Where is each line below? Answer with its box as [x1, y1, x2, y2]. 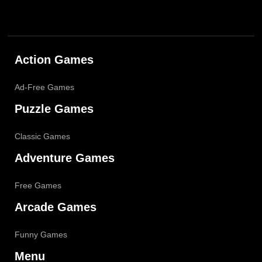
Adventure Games [15, 151, 115, 164]
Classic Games [15, 131, 70, 141]
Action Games [15, 53, 94, 66]
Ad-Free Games [15, 82, 74, 92]
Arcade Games [15, 200, 96, 213]
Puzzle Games [15, 102, 94, 115]
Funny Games [15, 229, 67, 239]
